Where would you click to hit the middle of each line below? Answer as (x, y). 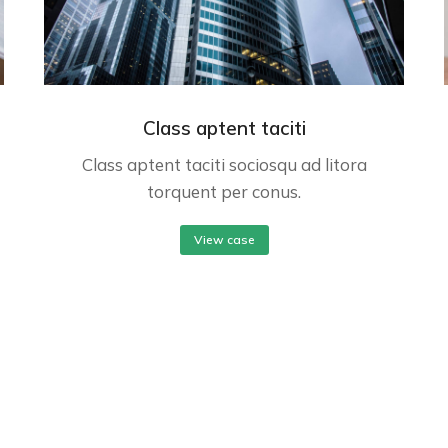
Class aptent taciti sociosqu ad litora (224, 164)
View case (224, 239)
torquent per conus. (224, 191)
